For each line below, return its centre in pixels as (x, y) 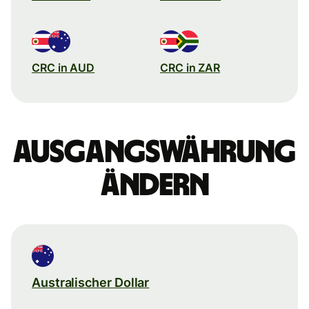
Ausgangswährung (154, 152)
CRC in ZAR (190, 67)
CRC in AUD (63, 67)
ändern (154, 185)
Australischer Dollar (91, 282)
